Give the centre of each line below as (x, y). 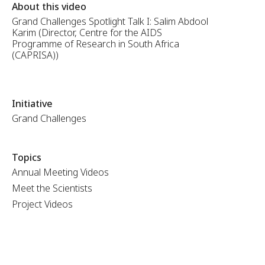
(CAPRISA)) (35, 55)
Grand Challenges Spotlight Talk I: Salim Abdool (110, 21)
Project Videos (42, 204)
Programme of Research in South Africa (95, 44)
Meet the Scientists (52, 188)
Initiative (32, 104)
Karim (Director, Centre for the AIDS (87, 33)
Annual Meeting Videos (60, 172)
